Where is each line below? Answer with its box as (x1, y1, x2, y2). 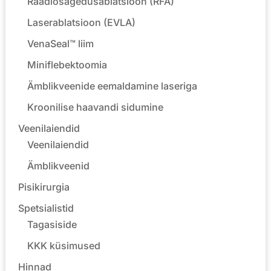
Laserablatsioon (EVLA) (27, 16, 136, 28)
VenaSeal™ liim (27, 37, 94, 50)
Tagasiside (27, 218, 77, 230)
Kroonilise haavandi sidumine (27, 100, 164, 113)
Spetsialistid (18, 201, 74, 214)
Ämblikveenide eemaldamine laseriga (27, 79, 198, 92)
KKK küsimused (27, 239, 101, 252)
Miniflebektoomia (27, 58, 108, 71)
